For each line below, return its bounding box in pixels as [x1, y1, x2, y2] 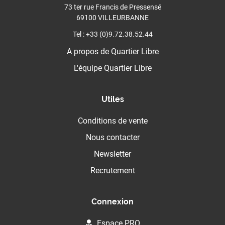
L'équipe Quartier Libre [73, 63, 152, 73]
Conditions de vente [77, 116, 148, 126]
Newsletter [94, 149, 131, 159]
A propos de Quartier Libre [66, 46, 159, 56]
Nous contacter [85, 132, 140, 142]
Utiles [101, 94, 124, 104]
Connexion [91, 196, 134, 206]
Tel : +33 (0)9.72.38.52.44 [72, 30, 153, 38]
